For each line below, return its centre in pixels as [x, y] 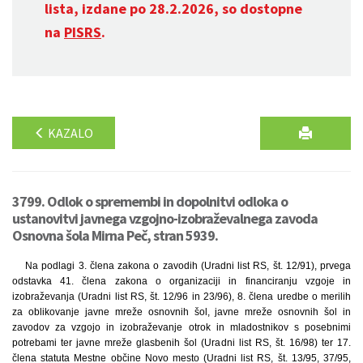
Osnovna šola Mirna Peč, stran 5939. [115, 235]
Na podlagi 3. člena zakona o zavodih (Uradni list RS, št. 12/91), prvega [188, 266]
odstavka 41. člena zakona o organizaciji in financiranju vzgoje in [181, 281]
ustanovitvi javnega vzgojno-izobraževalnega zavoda [165, 218]
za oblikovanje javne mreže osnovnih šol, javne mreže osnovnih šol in [181, 312]
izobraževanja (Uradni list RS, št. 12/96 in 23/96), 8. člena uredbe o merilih [181, 297]
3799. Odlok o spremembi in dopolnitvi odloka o [150, 201]
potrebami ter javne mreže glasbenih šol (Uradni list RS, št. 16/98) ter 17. [181, 343]
